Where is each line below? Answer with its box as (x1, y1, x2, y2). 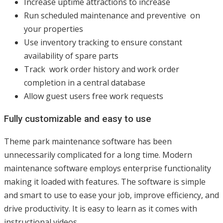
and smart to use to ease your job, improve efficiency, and (4, 190, 219, 201)
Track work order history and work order (24, 63, 179, 75)
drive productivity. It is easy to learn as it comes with (4, 203, 197, 215)
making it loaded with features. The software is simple (4, 176, 206, 188)
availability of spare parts (24, 50, 118, 61)
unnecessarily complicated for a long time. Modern (4, 149, 192, 161)
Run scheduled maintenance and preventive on (24, 9, 200, 21)
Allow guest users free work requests (24, 90, 163, 102)
